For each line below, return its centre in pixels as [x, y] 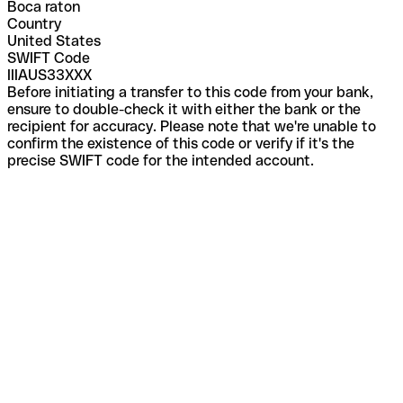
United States [54, 40]
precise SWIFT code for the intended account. [161, 160]
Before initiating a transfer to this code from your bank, [190, 92]
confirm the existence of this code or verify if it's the [181, 143]
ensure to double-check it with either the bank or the [184, 109]
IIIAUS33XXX [49, 75]
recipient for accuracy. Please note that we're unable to [192, 126]
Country [34, 23]
